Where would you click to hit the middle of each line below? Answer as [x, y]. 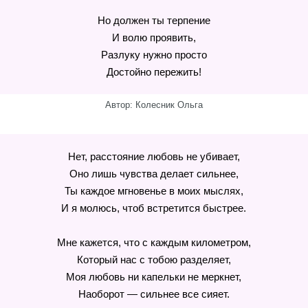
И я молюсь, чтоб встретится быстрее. [154, 208]
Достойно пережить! [154, 72]
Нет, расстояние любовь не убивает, [154, 156]
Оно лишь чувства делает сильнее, [154, 174]
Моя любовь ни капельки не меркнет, [154, 277]
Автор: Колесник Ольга [154, 105]
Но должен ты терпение [154, 20]
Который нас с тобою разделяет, [154, 260]
